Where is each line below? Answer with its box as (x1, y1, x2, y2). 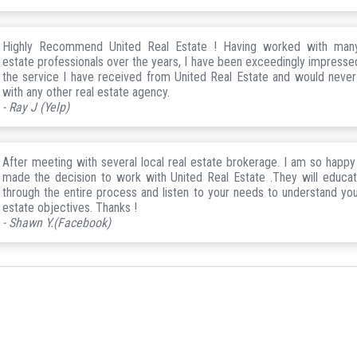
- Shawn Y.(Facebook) (2, 214, 111, 230)
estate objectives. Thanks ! (2, 199, 137, 215)
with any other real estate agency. (2, 84, 170, 100)
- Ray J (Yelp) (2, 99, 69, 115)
